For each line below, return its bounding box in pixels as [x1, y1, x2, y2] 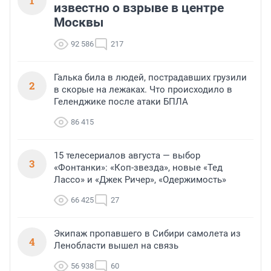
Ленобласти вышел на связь [54, 240, 178, 252]
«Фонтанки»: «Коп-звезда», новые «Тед [54, 162, 223, 174]
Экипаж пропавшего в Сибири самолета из [54, 228, 241, 240]
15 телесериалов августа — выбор [54, 150, 200, 162]
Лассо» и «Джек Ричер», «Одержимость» [54, 174, 226, 186]
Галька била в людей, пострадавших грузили [54, 72, 247, 83]
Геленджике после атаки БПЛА [54, 96, 188, 108]
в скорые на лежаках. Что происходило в [54, 84, 232, 96]
